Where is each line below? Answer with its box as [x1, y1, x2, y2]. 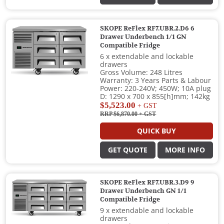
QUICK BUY [137, 127, 176, 135]
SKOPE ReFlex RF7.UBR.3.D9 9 [100, 179, 195, 186]
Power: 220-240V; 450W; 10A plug [100, 84, 211, 93]
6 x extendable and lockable [100, 52, 194, 61]
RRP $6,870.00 [100, 110, 138, 118]
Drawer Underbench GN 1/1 [100, 187, 187, 195]
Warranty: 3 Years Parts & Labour [100, 76, 211, 85]
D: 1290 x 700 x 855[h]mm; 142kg [100, 92, 210, 101]
